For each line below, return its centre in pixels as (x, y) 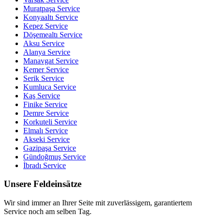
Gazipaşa (37, 148)
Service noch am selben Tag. (48, 212)
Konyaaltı (38, 17)
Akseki (34, 139)
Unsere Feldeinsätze (43, 184)
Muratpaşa (39, 8)
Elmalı (33, 130)
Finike (33, 104)
